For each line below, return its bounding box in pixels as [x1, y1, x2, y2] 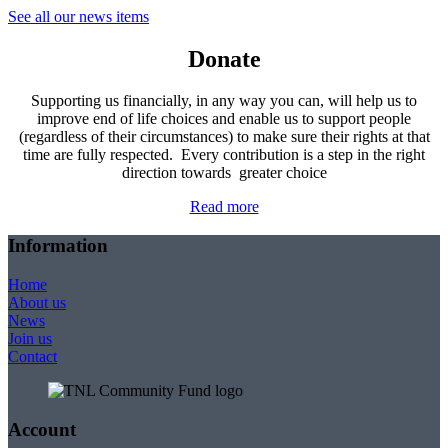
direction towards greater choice [121, 164, 327, 182]
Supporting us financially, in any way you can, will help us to [31, 92, 417, 110]
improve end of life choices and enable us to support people [37, 110, 411, 128]
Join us [8, 329, 52, 347]
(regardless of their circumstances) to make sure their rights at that [18, 128, 430, 146]
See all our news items [8, 7, 149, 25]
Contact [8, 347, 57, 365]
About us [8, 293, 66, 311]
